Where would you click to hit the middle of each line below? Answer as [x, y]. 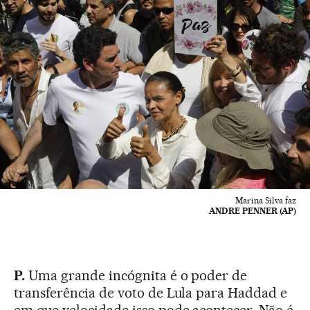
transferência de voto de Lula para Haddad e [151, 292]
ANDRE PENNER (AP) [253, 210]
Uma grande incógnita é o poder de [136, 275]
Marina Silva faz [266, 200]
